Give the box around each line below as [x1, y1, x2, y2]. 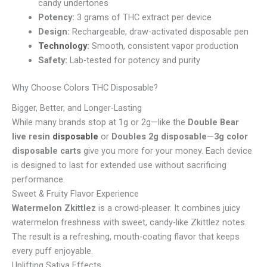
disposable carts [12, 145, 81, 157]
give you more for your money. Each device [81, 145, 252, 157]
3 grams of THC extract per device [74, 12, 212, 23]
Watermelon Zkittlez [12, 203, 96, 214]
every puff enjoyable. [12, 246, 93, 257]
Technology [38, 41, 87, 52]
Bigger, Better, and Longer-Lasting [12, 103, 142, 114]
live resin [12, 131, 52, 142]
